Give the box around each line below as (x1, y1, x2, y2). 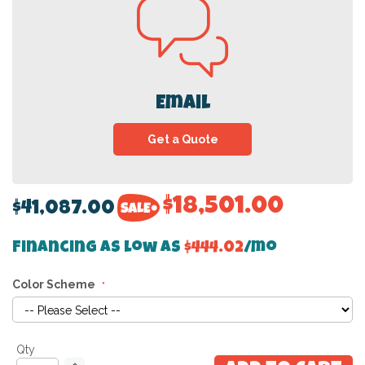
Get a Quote (147, 133, 218, 147)
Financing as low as (12, 240, 184, 257)
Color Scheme (12, 278, 95, 292)
